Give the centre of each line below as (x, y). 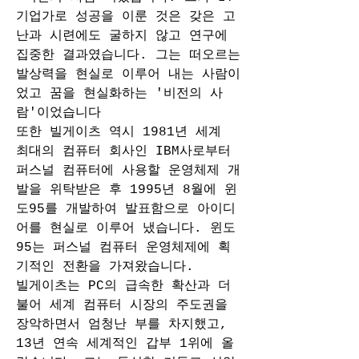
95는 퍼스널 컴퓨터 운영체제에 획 (123, 248)
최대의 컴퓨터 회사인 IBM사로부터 (123, 151)
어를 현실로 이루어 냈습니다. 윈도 (126, 228)
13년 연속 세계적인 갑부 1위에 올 (125, 344)
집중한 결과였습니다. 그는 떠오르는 (128, 55)
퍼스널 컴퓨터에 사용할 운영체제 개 (128, 171)
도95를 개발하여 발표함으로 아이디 (126, 209)
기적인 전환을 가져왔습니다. (109, 267)
